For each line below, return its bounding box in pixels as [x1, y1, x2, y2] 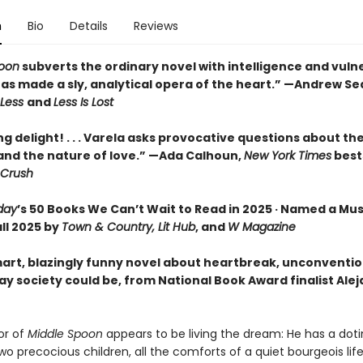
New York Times [243, 147, 331, 164]
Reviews [133, 18, 178, 34]
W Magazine [227, 219, 296, 235]
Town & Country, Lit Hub [61, 219, 195, 235]
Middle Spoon [27, 326, 103, 342]
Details [69, 18, 108, 34]
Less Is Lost [53, 94, 113, 110]
